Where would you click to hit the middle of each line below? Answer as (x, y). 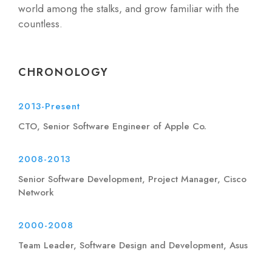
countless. (40, 24)
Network (36, 192)
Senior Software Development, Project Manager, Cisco (132, 179)
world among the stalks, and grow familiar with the (129, 8)
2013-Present (49, 106)
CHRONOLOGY (63, 72)
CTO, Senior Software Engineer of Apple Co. (112, 126)
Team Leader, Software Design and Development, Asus (133, 245)
